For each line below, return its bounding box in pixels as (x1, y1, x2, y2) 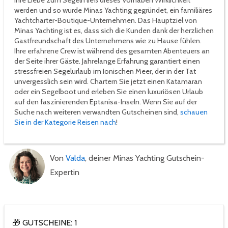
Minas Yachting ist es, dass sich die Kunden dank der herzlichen (14, 26, 214, 36)
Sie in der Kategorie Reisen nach (14, 118, 116, 127)
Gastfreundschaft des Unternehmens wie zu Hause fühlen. (14, 36, 202, 46)
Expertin (50, 167, 79, 178)
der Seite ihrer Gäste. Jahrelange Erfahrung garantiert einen (14, 56, 200, 66)
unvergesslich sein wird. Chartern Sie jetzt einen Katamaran (14, 77, 202, 87)
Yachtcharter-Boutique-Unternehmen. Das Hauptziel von (14, 16, 197, 25)
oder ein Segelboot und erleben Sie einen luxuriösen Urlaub (14, 87, 203, 97)
